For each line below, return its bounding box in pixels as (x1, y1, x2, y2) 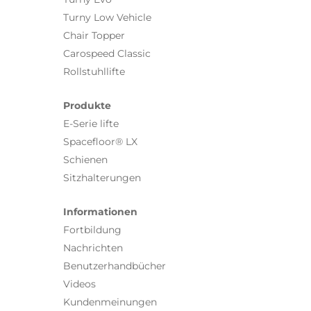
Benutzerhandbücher (63, 260, 166, 272)
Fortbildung (63, 224, 121, 236)
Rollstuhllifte (63, 66, 125, 78)
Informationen (63, 206, 137, 218)
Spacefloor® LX (63, 136, 137, 148)
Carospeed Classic (63, 48, 151, 60)
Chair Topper (63, 30, 125, 42)
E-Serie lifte (63, 118, 119, 130)
